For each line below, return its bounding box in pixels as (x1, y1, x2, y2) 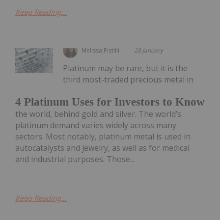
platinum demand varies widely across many (15, 119, 176, 131)
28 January (134, 46, 164, 55)
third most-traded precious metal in (63, 74, 194, 85)
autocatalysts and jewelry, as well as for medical (15, 142, 190, 153)
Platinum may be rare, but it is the (63, 62, 188, 74)
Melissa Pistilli (82, 46, 120, 55)
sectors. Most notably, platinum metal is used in (15, 131, 191, 142)
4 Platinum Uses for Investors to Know (15, 95, 205, 108)
